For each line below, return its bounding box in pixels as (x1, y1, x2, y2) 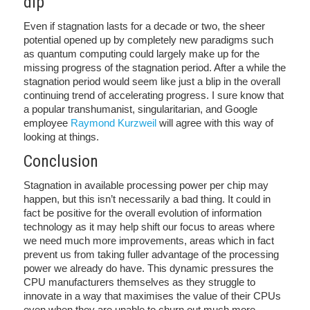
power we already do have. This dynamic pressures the (24, 262, 273, 274)
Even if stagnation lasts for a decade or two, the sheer (24, 19, 265, 32)
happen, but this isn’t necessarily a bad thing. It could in (24, 192, 271, 205)
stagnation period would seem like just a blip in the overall (24, 75, 280, 87)
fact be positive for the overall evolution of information (24, 206, 262, 219)
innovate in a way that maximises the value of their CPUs (24, 289, 281, 302)
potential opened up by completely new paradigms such (24, 33, 273, 46)
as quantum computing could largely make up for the (24, 47, 259, 60)
